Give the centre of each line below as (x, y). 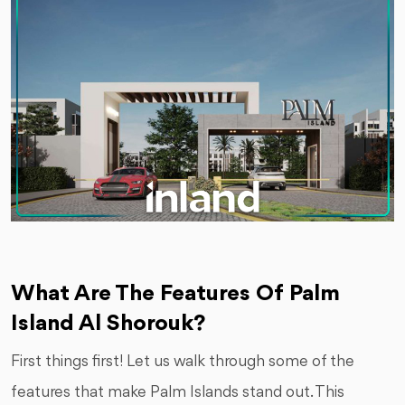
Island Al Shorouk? (108, 324)
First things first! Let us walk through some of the (183, 362)
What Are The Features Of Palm (175, 294)
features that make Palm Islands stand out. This (178, 393)
